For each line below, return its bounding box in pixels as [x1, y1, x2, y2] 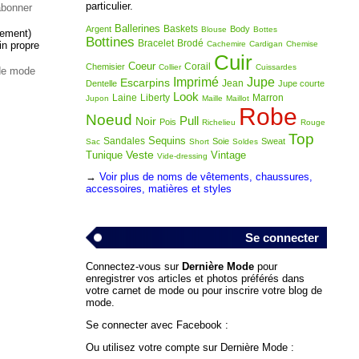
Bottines [85, 34, 135, 50]
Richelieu [201, 117, 236, 127]
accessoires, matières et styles [85, 183, 232, 196]
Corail [184, 60, 211, 72]
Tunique [85, 148, 123, 161]
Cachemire [206, 38, 246, 48]
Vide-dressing [156, 151, 208, 160]
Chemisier [85, 61, 125, 71]
